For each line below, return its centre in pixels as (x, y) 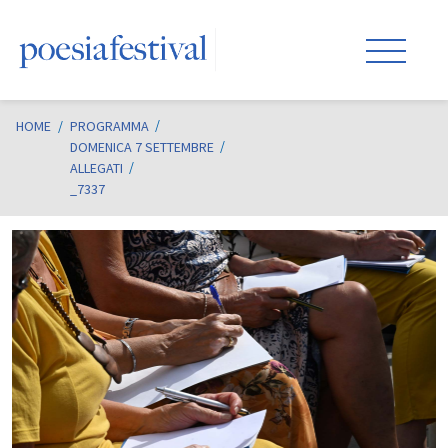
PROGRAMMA (109, 126)
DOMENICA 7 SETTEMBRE (142, 147)
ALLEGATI (96, 168)
